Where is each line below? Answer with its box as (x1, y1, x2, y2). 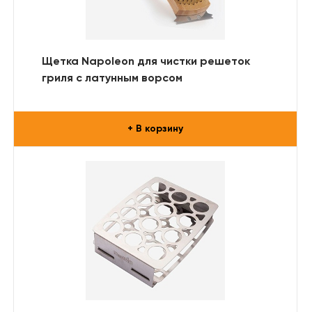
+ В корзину (127, 123, 183, 134)
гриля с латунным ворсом (42, 72, 182, 84)
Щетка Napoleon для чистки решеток (42, 56, 250, 68)
